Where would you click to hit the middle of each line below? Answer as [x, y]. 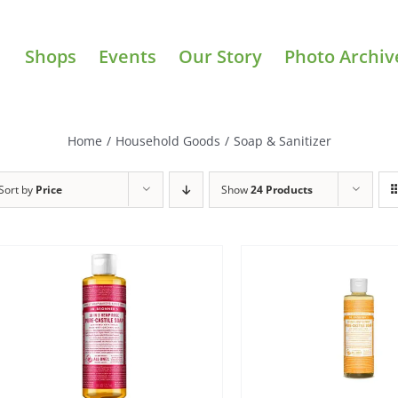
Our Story [220, 56]
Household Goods [167, 140]
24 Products [282, 190]
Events [127, 56]
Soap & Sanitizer [282, 140]
